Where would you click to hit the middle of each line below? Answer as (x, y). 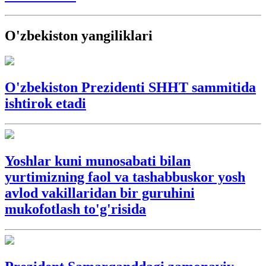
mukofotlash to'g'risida (75, 209)
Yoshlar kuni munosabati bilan (98, 161)
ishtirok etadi (45, 104)
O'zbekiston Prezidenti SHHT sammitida (130, 88)
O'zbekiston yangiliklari (79, 36)
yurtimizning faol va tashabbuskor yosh (125, 177)
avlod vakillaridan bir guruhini (100, 193)
